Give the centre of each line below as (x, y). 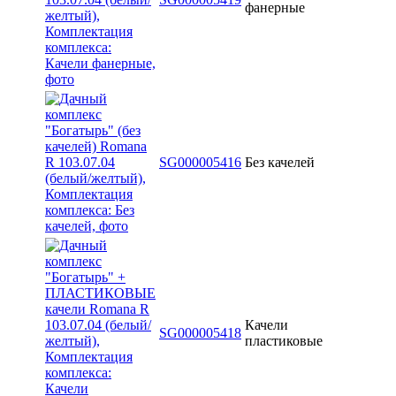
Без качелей (280, 162)
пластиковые (284, 340)
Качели (267, 324)
